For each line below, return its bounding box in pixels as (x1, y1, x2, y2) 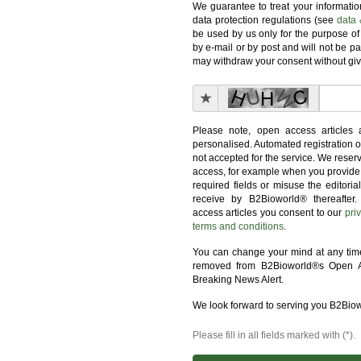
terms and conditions (193, 221, 284, 232)
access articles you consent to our (193, 207, 345, 218)
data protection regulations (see (193, 15, 337, 26)
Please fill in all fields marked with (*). (193, 330, 355, 341)
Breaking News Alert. (193, 274, 284, 285)
